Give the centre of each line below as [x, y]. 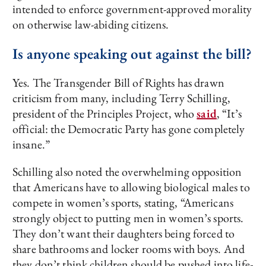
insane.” [31, 145]
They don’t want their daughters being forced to [124, 234]
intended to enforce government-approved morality [132, 9]
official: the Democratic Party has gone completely [129, 129]
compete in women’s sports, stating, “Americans [123, 203]
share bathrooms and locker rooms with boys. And [129, 249]
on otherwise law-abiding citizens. [91, 25]
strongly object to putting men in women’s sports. [128, 218]
